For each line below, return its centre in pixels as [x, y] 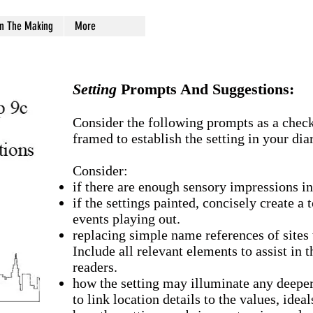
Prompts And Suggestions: [205, 89]
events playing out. [126, 219]
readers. [95, 267]
